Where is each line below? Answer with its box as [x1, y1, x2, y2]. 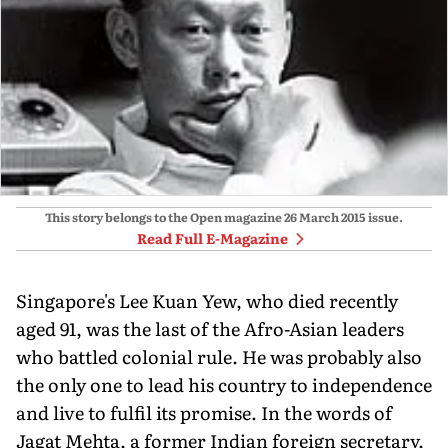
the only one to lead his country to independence [16, 370, 432, 398]
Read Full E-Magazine [136, 227, 288, 248]
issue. [366, 207, 403, 226]
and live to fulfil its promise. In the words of [16, 398, 392, 426]
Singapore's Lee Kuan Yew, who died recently [16, 286, 398, 314]
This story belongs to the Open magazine [45, 207, 282, 226]
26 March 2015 [284, 207, 366, 226]
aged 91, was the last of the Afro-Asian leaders [16, 314, 404, 342]
